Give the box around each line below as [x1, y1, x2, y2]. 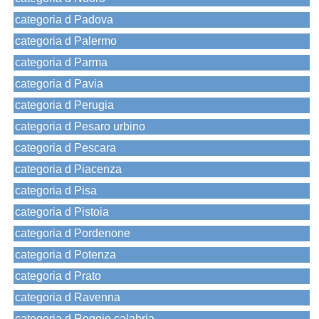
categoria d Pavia [15, 78, 103, 90]
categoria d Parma [15, 56, 108, 69]
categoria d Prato [15, 270, 101, 283]
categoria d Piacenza [15, 163, 122, 176]
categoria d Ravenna [15, 291, 120, 304]
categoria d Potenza [15, 249, 116, 261]
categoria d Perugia [15, 99, 114, 112]
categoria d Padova [15, 14, 113, 26]
